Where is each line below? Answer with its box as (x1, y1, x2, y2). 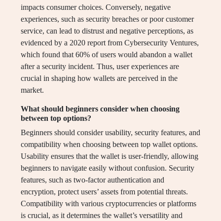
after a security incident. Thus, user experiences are (21, 62, 179, 71)
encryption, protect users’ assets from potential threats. (21, 187, 188, 196)
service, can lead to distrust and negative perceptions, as (21, 27, 193, 36)
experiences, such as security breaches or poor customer (21, 15, 194, 24)
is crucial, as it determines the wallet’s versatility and (21, 211, 183, 220)
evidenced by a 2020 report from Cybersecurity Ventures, (21, 38, 199, 47)
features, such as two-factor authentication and (21, 176, 164, 184)
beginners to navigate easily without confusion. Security (21, 164, 194, 173)
